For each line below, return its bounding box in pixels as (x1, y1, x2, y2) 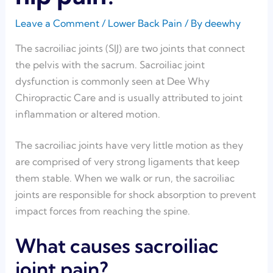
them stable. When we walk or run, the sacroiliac (15, 171, 235, 184)
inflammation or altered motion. (15, 107, 160, 120)
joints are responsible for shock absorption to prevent (15, 188, 256, 200)
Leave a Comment (15, 16, 99, 29)
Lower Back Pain (107, 16, 182, 29)
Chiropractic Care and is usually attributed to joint (15, 91, 243, 104)
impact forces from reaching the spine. (15, 204, 190, 217)
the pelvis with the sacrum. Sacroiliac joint (15, 58, 205, 71)
